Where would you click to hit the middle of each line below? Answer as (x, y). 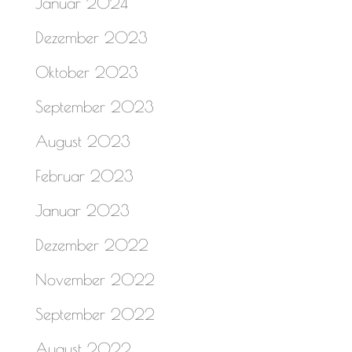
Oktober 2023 (86, 71)
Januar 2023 (82, 210)
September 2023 (94, 106)
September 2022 (95, 313)
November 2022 (95, 279)
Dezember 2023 (91, 37)
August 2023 (82, 141)
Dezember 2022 (92, 244)
